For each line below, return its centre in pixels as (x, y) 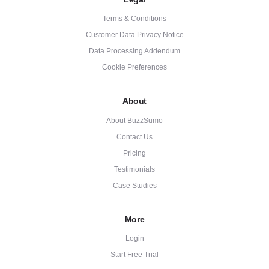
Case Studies (134, 185)
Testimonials (134, 169)
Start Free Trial (134, 255)
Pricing (134, 153)
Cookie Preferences (134, 68)
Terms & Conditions (134, 19)
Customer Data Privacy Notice (134, 35)
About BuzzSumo (134, 120)
